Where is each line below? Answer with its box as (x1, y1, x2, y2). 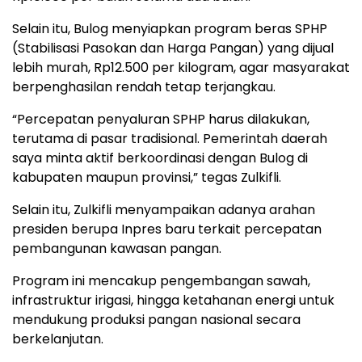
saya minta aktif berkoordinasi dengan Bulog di (12, 148, 308, 167)
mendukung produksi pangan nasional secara (12, 309, 301, 329)
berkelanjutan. (12, 329, 103, 348)
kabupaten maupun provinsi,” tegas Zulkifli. (12, 167, 281, 187)
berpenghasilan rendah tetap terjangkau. (12, 77, 276, 96)
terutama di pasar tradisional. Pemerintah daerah (12, 128, 327, 148)
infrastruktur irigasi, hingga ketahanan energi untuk (12, 290, 335, 309)
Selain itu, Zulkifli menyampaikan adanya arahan (12, 200, 315, 219)
